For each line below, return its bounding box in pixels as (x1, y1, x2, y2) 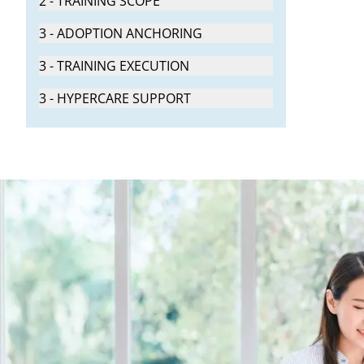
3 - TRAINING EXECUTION (39, 57, 189, 76)
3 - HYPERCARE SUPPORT (39, 89, 191, 108)
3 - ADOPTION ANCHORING (39, 24, 202, 43)
